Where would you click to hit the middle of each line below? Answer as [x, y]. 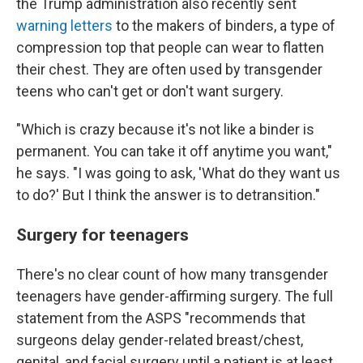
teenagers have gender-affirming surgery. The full [175, 296]
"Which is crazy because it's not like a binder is [165, 129]
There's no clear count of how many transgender [172, 274]
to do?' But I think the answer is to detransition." [168, 195]
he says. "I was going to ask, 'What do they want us [178, 173]
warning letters [64, 26]
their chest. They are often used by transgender [169, 69]
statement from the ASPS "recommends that [161, 318]
